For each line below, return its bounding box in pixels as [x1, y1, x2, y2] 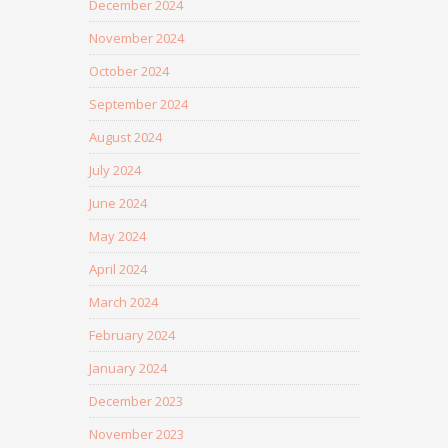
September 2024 [89, 95, 188, 113]
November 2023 [89, 425, 184, 443]
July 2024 [89, 161, 141, 179]
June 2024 [89, 194, 147, 212]
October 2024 [89, 62, 169, 80]
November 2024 [89, 29, 184, 47]
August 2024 [89, 128, 162, 146]
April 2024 [89, 260, 147, 278]
